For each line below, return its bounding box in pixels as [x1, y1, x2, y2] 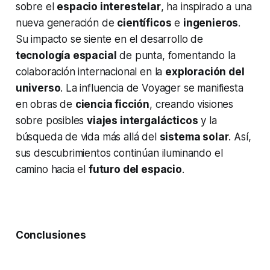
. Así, [228, 131, 251, 143]
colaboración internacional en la [15, 66, 166, 78]
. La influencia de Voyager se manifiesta [60, 82, 243, 95]
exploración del [165, 66, 245, 78]
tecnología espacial [15, 49, 117, 62]
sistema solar [159, 131, 229, 143]
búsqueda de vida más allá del [15, 131, 160, 143]
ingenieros [183, 17, 239, 30]
